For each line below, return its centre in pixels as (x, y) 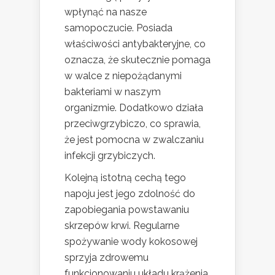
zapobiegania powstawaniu (127, 209)
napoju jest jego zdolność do (130, 193)
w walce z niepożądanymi (123, 76)
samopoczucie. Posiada (118, 28)
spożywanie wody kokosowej (131, 241)
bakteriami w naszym (113, 91)
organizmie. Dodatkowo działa (134, 107)
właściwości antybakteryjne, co (135, 44)
